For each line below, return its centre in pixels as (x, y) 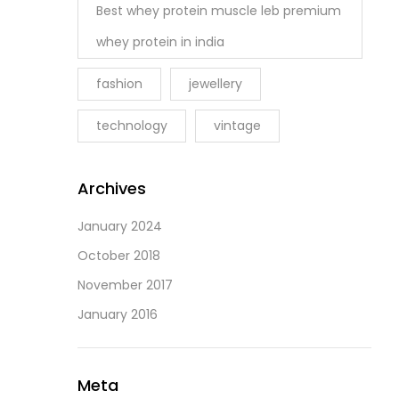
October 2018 (119, 255)
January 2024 (120, 226)
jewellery (216, 83)
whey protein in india (160, 41)
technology (132, 125)
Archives (112, 188)
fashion (119, 83)
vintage (237, 125)
